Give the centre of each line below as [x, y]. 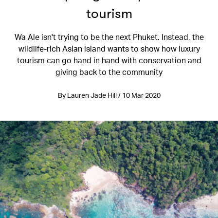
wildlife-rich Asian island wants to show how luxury [109, 48]
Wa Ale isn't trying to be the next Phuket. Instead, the [109, 37]
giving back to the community [109, 72]
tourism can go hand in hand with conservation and [109, 60]
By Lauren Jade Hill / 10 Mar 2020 [109, 95]
